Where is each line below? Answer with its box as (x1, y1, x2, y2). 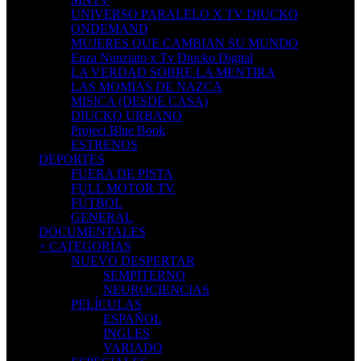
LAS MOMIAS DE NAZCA (71, 79, 222, 93)
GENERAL (71, 210, 133, 224)
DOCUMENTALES (39, 224, 146, 239)
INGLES (103, 326, 150, 340)
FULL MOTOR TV (71, 180, 175, 195)
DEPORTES (39, 151, 105, 166)
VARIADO (103, 340, 163, 355)
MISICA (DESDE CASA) (71, 93, 208, 108)
